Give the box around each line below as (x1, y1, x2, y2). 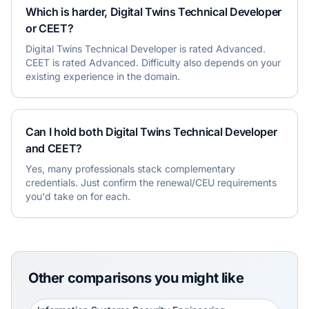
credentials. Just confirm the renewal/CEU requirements (26, 177, 277, 188)
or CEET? (26, 21, 74, 35)
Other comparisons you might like (28, 270, 244, 286)
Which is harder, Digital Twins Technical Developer (26, 5, 281, 19)
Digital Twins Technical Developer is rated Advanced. (26, 43, 266, 54)
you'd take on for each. (26, 190, 130, 202)
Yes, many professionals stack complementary (26, 163, 235, 175)
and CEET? (26, 141, 83, 155)
